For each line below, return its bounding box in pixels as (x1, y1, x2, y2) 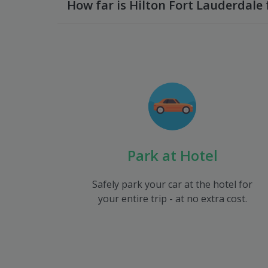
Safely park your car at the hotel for (92, 178, 252, 191)
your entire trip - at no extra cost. (98, 192, 247, 205)
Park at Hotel (127, 145, 218, 165)
